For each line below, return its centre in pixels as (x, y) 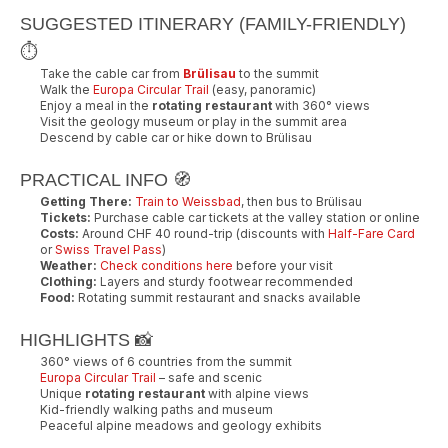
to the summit (277, 73)
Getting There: (86, 201)
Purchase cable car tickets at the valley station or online (255, 217)
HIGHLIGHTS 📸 (86, 339)
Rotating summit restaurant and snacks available (218, 297)
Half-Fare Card (371, 233)
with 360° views (321, 105)
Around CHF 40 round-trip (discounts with (203, 233)
